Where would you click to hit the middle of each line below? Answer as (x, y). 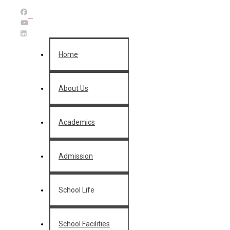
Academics (77, 122)
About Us (73, 88)
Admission (76, 156)
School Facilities (84, 224)
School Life (76, 190)
